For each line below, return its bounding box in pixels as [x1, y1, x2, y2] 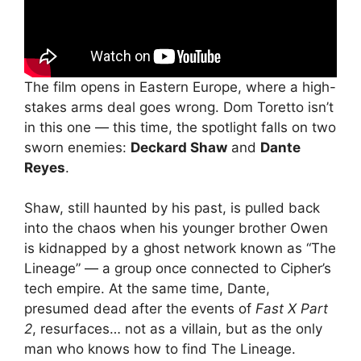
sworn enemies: [24, 139, 131, 156]
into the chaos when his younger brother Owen [24, 220, 328, 237]
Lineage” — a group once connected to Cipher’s [24, 260, 331, 277]
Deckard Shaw [131, 139, 227, 156]
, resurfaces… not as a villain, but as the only [32, 321, 322, 338]
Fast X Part [255, 301, 328, 317]
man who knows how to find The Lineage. [24, 341, 296, 358]
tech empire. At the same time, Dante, [24, 280, 270, 297]
